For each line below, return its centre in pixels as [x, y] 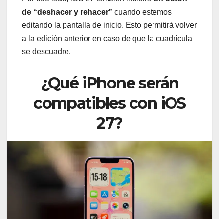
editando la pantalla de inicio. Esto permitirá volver [109, 25]
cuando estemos [143, 12]
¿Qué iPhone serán [109, 83]
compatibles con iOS [109, 103]
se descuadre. [46, 51]
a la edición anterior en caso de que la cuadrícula [107, 38]
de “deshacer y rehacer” [68, 12]
